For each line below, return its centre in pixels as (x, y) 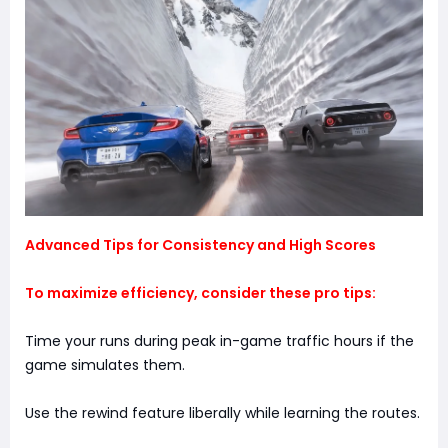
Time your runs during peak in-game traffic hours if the (219, 341)
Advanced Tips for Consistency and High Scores (200, 245)
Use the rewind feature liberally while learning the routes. (222, 413)
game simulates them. (105, 365)
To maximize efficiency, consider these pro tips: (200, 293)
